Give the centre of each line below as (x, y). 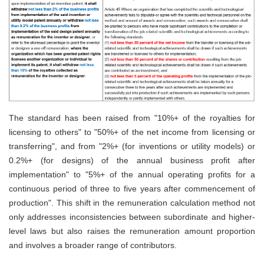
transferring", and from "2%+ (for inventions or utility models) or (132, 146)
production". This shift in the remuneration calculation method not (132, 202)
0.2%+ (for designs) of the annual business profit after (132, 160)
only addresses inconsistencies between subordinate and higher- (132, 217)
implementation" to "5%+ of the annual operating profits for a (132, 174)
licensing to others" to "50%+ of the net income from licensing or (132, 132)
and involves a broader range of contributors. (93, 245)
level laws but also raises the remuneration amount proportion (132, 231)
